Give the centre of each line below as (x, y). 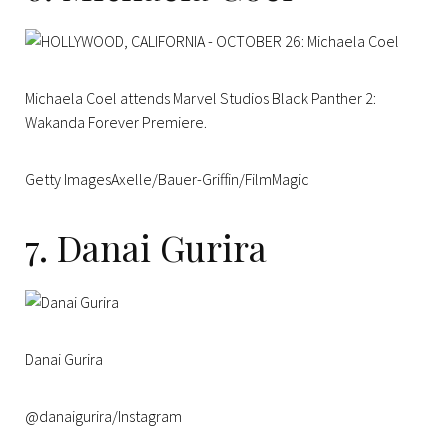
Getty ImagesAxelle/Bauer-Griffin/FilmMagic (167, 178)
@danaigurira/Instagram (103, 415)
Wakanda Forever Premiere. (116, 121)
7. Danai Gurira (146, 246)
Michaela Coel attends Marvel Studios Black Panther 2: (200, 97)
